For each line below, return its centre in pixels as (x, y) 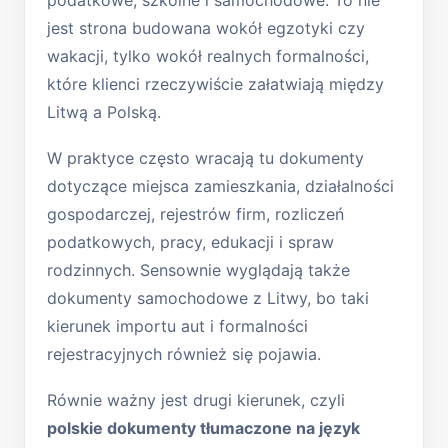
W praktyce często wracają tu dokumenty (205, 157)
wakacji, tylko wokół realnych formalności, (208, 55)
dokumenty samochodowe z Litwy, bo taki (208, 297)
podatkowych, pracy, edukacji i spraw (190, 241)
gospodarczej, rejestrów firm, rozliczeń (195, 213)
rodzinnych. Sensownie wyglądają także (198, 269)
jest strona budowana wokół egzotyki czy (206, 27)
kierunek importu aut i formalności (177, 325)
